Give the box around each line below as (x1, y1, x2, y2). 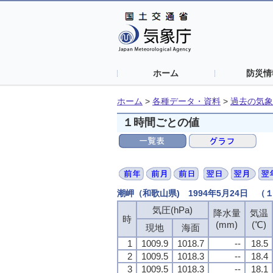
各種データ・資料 (152, 97, 221, 106)
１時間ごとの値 (122, 116, 200, 129)
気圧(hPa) (152, 204, 193, 215)
